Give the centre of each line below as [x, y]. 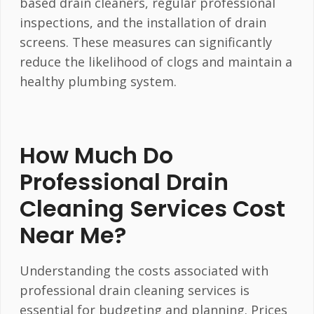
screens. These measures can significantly [145, 42]
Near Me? [73, 235]
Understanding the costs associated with [144, 271]
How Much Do [96, 155]
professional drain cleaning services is [134, 291]
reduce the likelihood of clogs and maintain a [156, 61]
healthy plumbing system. [98, 81]
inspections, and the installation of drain [143, 22]
